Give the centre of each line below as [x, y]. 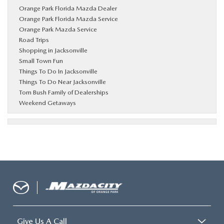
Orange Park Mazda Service [58, 29]
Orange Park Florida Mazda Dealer [68, 8]
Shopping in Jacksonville [53, 50]
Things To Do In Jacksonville [58, 71]
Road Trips [34, 39]
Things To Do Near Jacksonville [62, 81]
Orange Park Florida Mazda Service [68, 18]
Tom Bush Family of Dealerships [64, 92]
